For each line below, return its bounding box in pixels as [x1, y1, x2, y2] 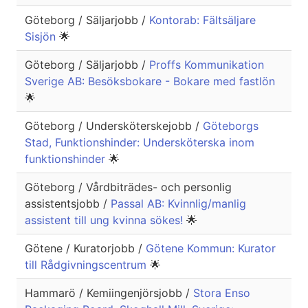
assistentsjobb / [25, 197, 111, 211]
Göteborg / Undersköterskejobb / [25, 119, 203, 133]
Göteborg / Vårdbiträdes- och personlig [25, 180, 232, 195]
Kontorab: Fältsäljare [149, 13, 256, 27]
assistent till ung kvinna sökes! [25, 213, 186, 228]
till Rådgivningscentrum [25, 258, 150, 272]
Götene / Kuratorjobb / [25, 241, 146, 256]
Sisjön [25, 30, 59, 44]
